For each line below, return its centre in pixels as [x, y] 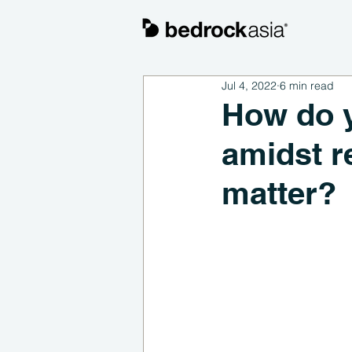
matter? [279, 193]
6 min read [307, 85]
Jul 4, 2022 [249, 85]
